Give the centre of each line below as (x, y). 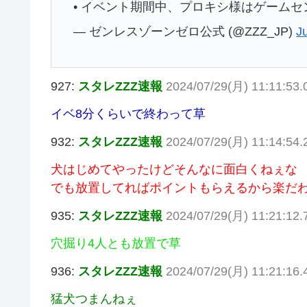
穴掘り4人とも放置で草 (116, 244)
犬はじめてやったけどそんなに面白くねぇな (174, 170)
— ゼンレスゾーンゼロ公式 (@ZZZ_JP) (185, 32)
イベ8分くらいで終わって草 (128, 114)
